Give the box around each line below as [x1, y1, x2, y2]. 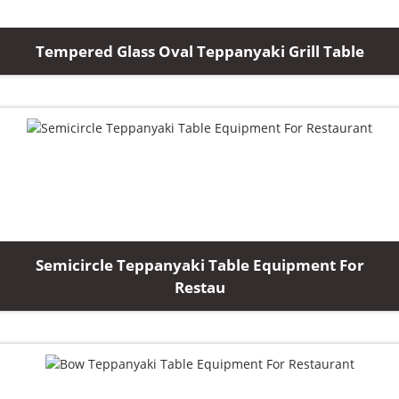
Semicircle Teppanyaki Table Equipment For [35, 255, 364, 275]
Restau [174, 277, 225, 297]
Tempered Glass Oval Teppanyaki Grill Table [35, 41, 364, 61]
